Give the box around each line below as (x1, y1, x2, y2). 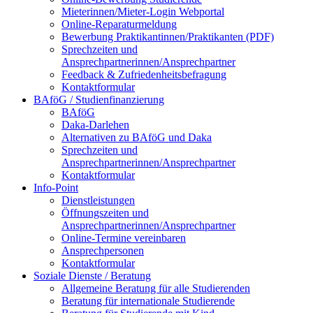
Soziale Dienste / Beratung (34, 270, 151, 282)
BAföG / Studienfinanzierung (34, 94, 164, 105)
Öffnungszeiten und (61, 207, 149, 219)
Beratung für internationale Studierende (61, 295, 235, 307)
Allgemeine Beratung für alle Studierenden (61, 282, 250, 294)
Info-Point (34, 182, 78, 194)
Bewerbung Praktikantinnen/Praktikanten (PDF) (61, 31, 274, 43)
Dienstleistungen (61, 194, 135, 206)
